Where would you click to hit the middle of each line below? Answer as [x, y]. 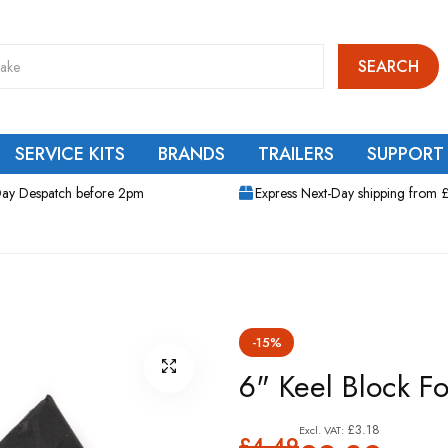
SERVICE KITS [70, 153]
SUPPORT [405, 153]
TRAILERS [296, 153]
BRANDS [191, 153]
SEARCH [388, 66]
